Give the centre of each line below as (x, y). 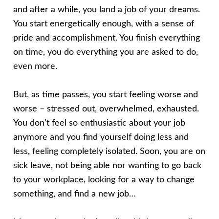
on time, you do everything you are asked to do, (105, 52)
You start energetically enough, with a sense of (103, 24)
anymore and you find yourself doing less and (101, 137)
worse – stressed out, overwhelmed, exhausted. (106, 109)
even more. (35, 66)
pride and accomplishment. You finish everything (106, 38)
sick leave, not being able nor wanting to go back (107, 165)
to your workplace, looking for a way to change (104, 180)
